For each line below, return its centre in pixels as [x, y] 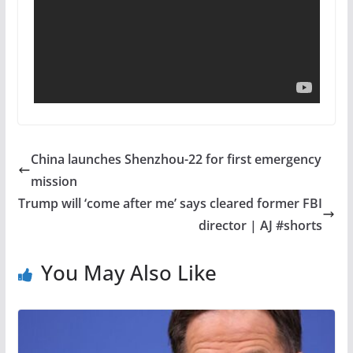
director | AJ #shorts [261, 225]
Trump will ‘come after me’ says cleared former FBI [171, 203]
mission [54, 181]
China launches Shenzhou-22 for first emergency [176, 159]
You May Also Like [128, 273]
